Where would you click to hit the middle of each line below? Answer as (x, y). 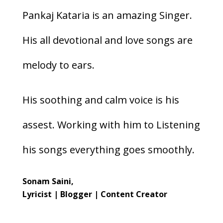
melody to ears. (58, 65)
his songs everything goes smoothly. (108, 150)
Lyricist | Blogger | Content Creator (95, 194)
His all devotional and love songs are (107, 40)
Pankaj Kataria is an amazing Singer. (107, 15)
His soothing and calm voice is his (101, 100)
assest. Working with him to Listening (111, 125)
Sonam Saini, (48, 181)
